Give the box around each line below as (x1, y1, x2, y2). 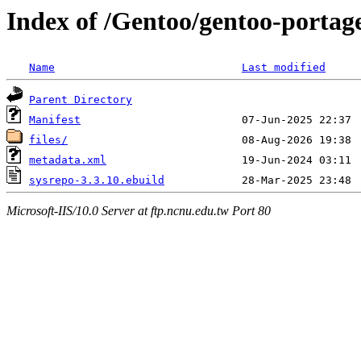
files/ (29, 134, 68, 147)
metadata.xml (29, 154, 106, 167)
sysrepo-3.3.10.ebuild (29, 174, 164, 187)
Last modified (242, 61, 326, 74)
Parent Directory (29, 93, 132, 106)
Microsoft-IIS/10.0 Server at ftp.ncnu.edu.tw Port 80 (6, 203, 271, 218)
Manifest (29, 114, 81, 127)
